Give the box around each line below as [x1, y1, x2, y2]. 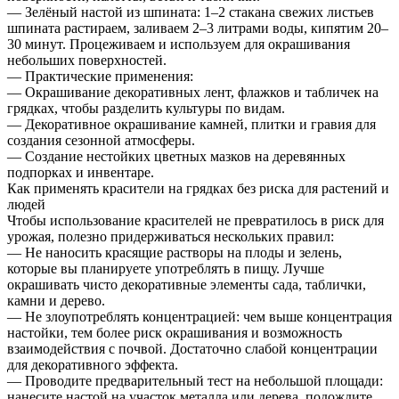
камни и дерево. [7, 292, 105, 308]
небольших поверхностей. [7, 52, 167, 68]
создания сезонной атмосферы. [7, 132, 195, 148]
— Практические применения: [7, 68, 193, 84]
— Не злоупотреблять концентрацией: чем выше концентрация [7, 308, 392, 324]
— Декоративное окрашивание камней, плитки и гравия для [7, 116, 376, 132]
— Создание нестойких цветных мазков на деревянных [7, 148, 346, 164]
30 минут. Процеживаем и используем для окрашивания [7, 36, 350, 52]
